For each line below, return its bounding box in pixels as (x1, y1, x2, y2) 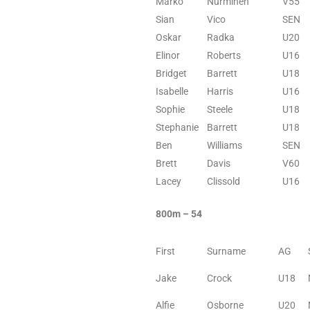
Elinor (156, 49, 180, 61)
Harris (207, 85, 233, 97)
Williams (207, 139, 242, 151)
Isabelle (156, 85, 188, 97)
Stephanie (156, 121, 199, 133)
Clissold (207, 175, 240, 187)
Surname (207, 245, 246, 257)
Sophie (156, 103, 185, 115)
